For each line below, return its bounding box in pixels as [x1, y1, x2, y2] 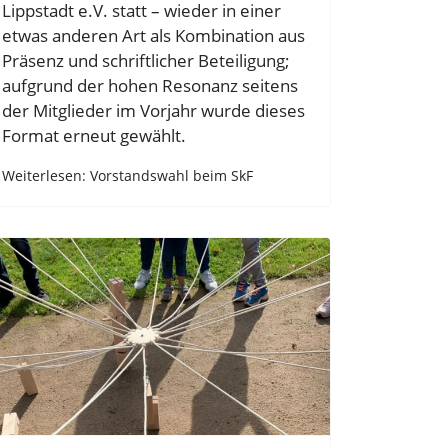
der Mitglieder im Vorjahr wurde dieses [2, 98, 305, 122]
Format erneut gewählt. [2, 123, 186, 147]
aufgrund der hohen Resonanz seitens [2, 73, 298, 97]
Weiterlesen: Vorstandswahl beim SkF [2, 165, 253, 185]
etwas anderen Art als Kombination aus [2, 23, 305, 47]
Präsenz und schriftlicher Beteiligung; [2, 48, 290, 72]
